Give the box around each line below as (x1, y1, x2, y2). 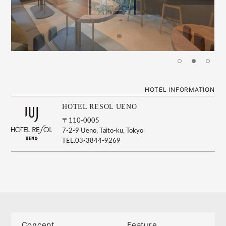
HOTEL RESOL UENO (62, 102, 137, 110)
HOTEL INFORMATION (144, 85, 215, 93)
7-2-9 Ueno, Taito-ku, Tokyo (62, 127, 144, 134)
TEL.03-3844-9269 (62, 137, 121, 144)
